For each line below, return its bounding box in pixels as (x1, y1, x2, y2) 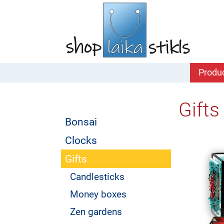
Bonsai (65, 115, 97, 128)
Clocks (65, 134, 97, 146)
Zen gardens (70, 206, 122, 217)
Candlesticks (70, 171, 124, 182)
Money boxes (70, 188, 126, 200)
